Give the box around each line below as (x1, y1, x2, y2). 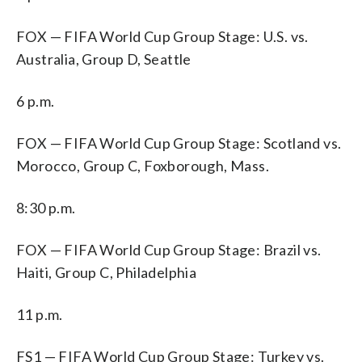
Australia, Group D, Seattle (16, 49, 192, 68)
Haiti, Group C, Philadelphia (16, 263, 197, 281)
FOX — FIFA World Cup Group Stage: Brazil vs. (16, 240, 322, 259)
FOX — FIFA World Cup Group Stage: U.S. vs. (16, 27, 309, 45)
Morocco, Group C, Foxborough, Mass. (16, 156, 269, 175)
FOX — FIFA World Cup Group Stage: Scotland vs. (16, 133, 342, 152)
